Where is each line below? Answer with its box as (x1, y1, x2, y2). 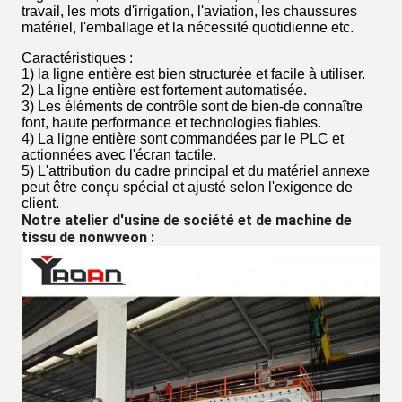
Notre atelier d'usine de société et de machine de (22, 211, 352, 229)
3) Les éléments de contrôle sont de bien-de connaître (22, 98, 363, 114)
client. (22, 195, 59, 211)
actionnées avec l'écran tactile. (22, 146, 216, 162)
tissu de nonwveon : (22, 228, 154, 246)
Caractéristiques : (22, 49, 133, 66)
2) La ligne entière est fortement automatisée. (22, 82, 307, 98)
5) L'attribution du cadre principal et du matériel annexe (22, 162, 370, 179)
